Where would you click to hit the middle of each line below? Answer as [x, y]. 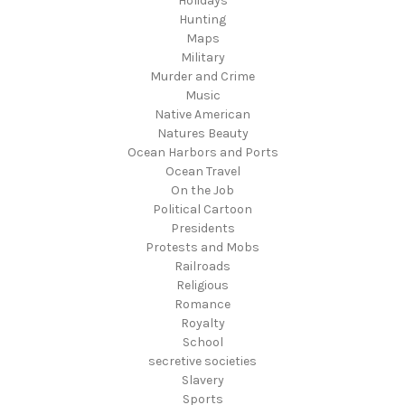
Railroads [202, 267]
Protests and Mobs [202, 248]
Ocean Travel [202, 172]
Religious [202, 286]
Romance [202, 305]
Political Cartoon [202, 210]
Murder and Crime [202, 77]
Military [202, 58]
